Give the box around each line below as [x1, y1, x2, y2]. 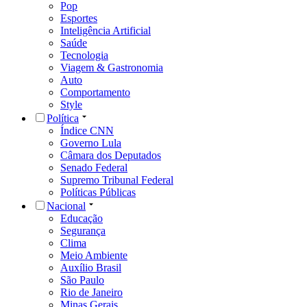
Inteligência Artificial [60, 25, 151, 37]
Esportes [60, 12, 97, 25]
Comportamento [60, 86, 130, 99]
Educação [60, 212, 103, 225]
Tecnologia [60, 49, 108, 62]
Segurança [60, 225, 106, 237]
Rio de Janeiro [60, 286, 123, 299]
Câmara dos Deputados [60, 149, 161, 162]
